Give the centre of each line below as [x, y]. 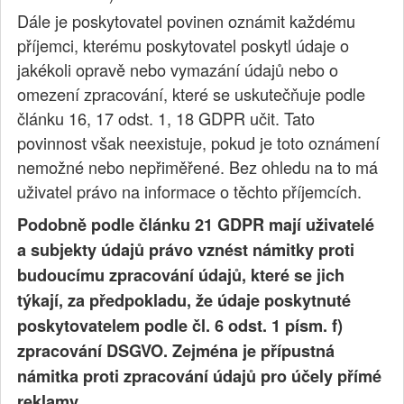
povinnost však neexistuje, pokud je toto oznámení [199, 143]
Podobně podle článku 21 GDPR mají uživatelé [196, 225]
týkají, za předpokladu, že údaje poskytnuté [184, 301]
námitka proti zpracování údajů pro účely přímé [200, 376]
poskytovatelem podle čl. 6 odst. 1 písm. [173, 326]
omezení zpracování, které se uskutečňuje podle [192, 94]
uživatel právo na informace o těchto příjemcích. [190, 192]
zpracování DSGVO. [93, 351]
